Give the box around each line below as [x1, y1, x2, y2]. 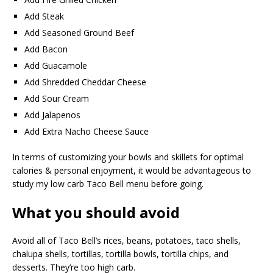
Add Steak [24, 10, 64, 22]
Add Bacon [24, 43, 68, 55]
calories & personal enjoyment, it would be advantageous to [12, 165, 251, 176]
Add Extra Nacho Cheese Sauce [24, 126, 149, 137]
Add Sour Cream [24, 93, 89, 104]
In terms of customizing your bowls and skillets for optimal [12, 151, 244, 163]
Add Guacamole [24, 60, 87, 71]
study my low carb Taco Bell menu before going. [12, 178, 204, 190]
